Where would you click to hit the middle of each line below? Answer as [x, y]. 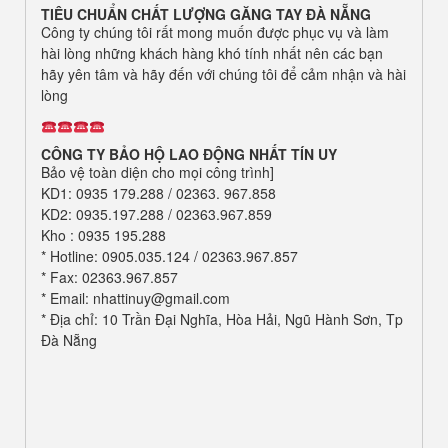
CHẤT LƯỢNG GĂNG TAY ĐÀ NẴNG [251, 14]
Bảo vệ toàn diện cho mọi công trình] [157, 172]
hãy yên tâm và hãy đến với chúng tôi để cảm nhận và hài [223, 74]
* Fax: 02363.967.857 [109, 277]
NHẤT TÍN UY [293, 154]
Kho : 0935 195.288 [103, 235]
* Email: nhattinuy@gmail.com [135, 298]
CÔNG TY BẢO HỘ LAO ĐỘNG [145, 154]
